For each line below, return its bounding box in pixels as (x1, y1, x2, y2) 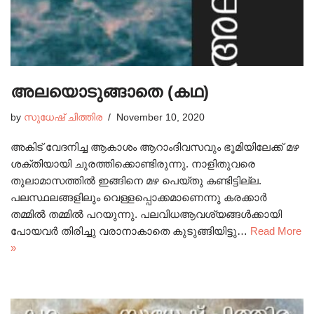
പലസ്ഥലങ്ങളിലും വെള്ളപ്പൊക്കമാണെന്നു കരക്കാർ (11, 191, 267, 204)
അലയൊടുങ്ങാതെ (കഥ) (11, 82, 209, 102)
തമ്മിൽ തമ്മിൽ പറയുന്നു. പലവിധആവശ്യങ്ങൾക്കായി (11, 208, 282, 221)
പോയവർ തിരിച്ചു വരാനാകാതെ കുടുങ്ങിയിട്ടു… (11, 225, 250, 238)
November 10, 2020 (116, 112, 205, 123)
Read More (250, 225, 301, 238)
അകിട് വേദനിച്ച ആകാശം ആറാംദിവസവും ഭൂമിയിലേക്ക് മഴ (11, 141, 299, 153)
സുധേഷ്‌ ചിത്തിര (24, 112, 102, 123)
